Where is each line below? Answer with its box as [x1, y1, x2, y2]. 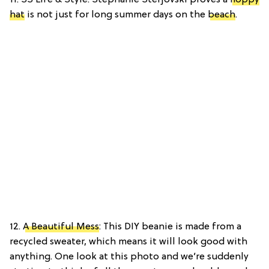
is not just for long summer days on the [25, 10, 208, 21]
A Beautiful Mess [23, 222, 99, 233]
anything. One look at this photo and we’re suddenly [10, 252, 249, 263]
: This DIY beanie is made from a [99, 222, 241, 233]
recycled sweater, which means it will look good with [10, 237, 247, 248]
